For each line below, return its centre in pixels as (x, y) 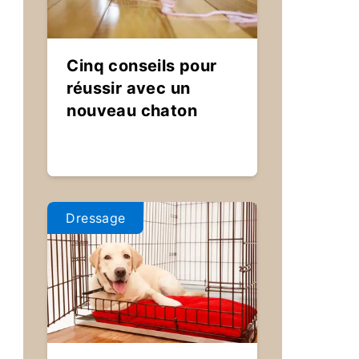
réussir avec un (129, 88)
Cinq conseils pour (142, 66)
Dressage (96, 218)
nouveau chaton (132, 111)
